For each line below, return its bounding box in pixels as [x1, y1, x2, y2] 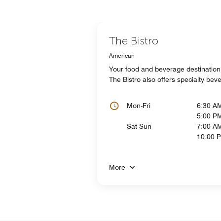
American [109, 51, 135, 59]
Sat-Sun [127, 122, 151, 130]
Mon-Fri [127, 101, 150, 110]
